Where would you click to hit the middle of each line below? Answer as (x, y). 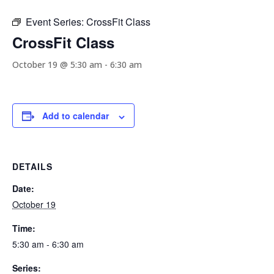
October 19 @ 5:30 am (57, 65)
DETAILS (32, 167)
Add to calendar (76, 116)
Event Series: (56, 22)
